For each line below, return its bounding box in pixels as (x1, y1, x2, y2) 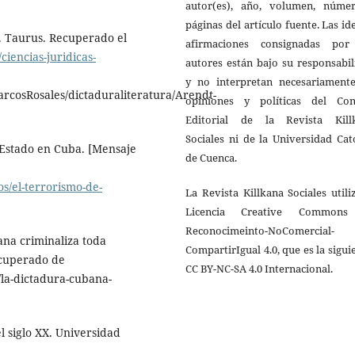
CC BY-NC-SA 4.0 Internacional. (185, 261, 333, 276)
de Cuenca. (185, 150, 237, 165)
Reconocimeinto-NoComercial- (185, 223, 334, 238)
